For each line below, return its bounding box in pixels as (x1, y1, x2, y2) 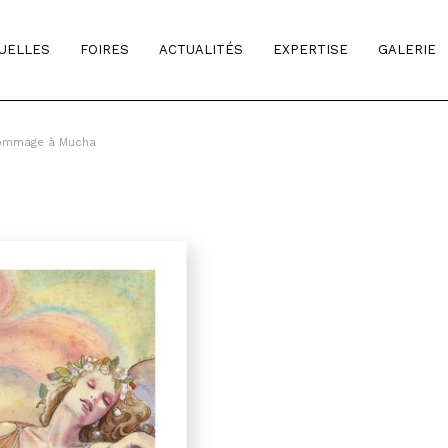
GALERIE (378, 42, 436, 57)
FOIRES (80, 42, 129, 57)
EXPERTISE (273, 42, 348, 57)
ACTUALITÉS (159, 42, 243, 57)
